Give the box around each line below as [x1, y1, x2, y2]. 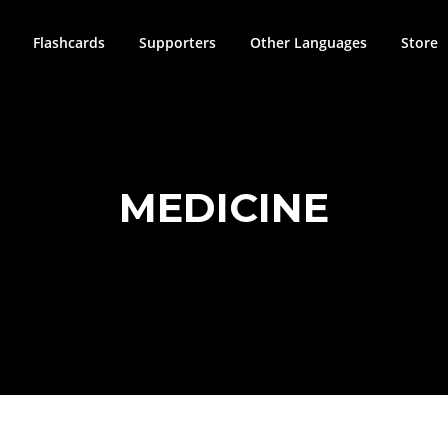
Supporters [139, 33, 216, 52]
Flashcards [33, 33, 105, 52]
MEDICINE [119, 182, 329, 232]
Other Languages [250, 33, 367, 52]
